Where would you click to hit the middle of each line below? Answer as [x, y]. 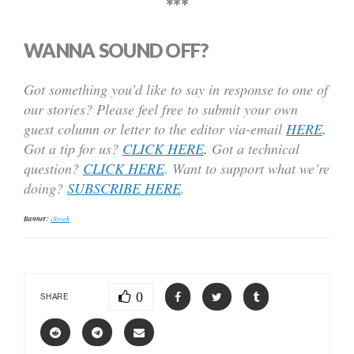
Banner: [36, 219]
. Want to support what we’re [247, 169]
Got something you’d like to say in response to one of [176, 90]
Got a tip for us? [73, 149]
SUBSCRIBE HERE [124, 188]
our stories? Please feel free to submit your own [161, 109]
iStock [60, 218]
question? [53, 169]
